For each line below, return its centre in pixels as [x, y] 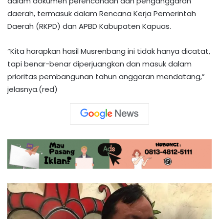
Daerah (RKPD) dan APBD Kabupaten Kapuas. [89, 26]
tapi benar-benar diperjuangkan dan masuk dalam [99, 64]
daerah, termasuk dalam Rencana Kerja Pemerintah [102, 14]
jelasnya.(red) [33, 89]
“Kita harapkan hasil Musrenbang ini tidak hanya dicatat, [109, 51]
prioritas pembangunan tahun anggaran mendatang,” [106, 77]
